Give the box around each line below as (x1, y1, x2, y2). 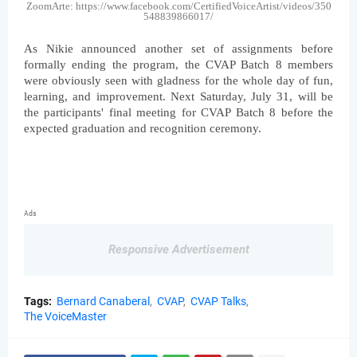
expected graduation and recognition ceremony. (24, 122, 261, 135)
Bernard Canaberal (57, 295, 150, 308)
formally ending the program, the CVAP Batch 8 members (24, 58, 333, 72)
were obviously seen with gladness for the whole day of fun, (24, 74, 333, 88)
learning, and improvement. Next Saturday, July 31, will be (24, 90, 333, 104)
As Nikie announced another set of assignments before (24, 42, 333, 56)
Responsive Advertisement (108, 242, 249, 257)
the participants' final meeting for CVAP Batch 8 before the (24, 106, 333, 120)
